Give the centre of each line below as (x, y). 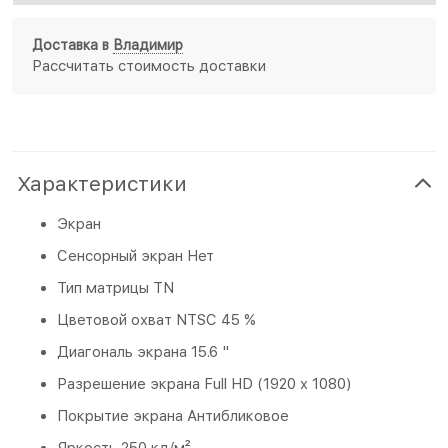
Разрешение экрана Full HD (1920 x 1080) (204, 383)
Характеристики (102, 183)
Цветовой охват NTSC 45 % (156, 319)
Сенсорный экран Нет (135, 255)
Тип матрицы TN (115, 287)
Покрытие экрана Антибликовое (173, 415)
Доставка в (72, 45)
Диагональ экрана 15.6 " (143, 351)
